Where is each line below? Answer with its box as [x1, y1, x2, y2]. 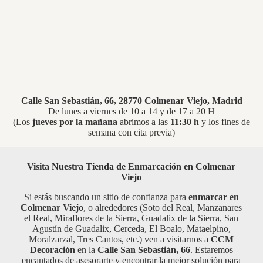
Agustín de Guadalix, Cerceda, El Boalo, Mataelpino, [32, 224, 231, 234]
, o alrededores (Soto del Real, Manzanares [83, 203, 242, 213]
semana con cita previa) [88, 127, 175, 138]
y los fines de [199, 117, 250, 127]
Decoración [29, 245, 75, 255]
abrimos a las [117, 117, 170, 127]
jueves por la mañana [32, 117, 117, 127]
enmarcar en [188, 192, 239, 203]
